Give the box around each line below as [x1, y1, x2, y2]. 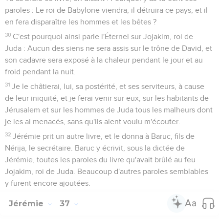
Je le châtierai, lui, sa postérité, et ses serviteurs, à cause [12, 82, 205, 90]
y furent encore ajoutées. [5, 179, 90, 187]
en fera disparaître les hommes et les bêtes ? [5, 18, 156, 26]
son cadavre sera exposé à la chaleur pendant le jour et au [5, 56, 203, 64]
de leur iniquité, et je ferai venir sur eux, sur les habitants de [5, 94, 209, 102]
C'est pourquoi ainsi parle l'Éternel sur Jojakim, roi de [13, 32, 194, 41]
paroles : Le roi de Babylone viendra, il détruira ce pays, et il [5, 6, 208, 14]
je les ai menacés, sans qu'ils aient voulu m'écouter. [5, 117, 180, 126]
